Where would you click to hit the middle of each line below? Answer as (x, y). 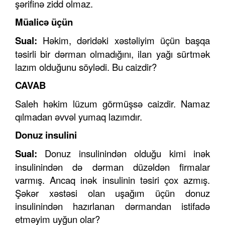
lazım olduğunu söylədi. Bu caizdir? (86, 67)
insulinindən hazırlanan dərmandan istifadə (113, 206)
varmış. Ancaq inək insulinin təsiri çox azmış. (113, 180)
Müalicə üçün (44, 22)
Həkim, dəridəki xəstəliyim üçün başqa (127, 40)
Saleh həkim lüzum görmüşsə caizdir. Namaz (113, 104)
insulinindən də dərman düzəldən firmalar (113, 167)
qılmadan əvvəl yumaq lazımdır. (79, 117)
